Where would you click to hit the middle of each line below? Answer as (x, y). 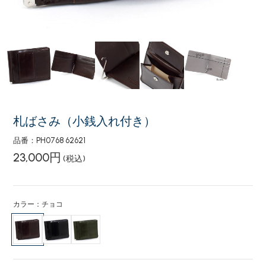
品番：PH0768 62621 (50, 140)
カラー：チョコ (38, 204)
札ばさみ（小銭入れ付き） (85, 121)
